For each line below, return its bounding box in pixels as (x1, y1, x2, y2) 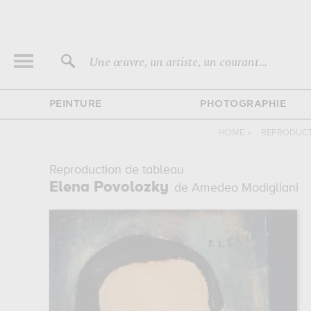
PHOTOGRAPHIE (200, 100, 286, 108)
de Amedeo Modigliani (174, 182, 299, 194)
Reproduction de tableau (49, 164, 184, 176)
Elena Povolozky (49, 180, 169, 195)
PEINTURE (49, 100, 102, 108)
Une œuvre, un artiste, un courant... (89, 53, 267, 72)
